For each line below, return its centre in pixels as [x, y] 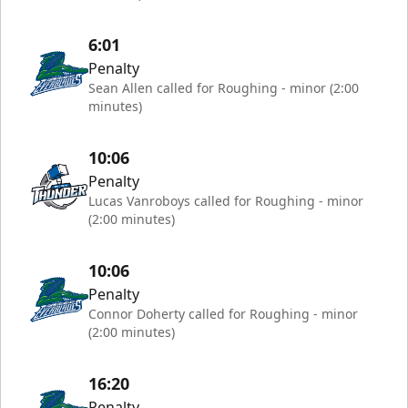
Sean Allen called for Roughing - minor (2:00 [224, 88]
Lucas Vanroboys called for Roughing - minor [226, 201]
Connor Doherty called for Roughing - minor [223, 314]
